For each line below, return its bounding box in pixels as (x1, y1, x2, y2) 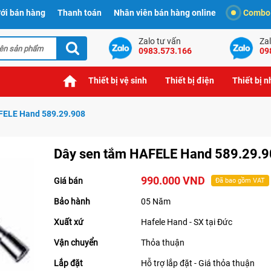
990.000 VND (141, 174, 206, 188)
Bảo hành (54, 197, 90, 207)
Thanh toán (57, 8, 102, 18)
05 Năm (141, 197, 171, 207)
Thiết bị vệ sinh (88, 76, 147, 86)
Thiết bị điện (165, 76, 214, 86)
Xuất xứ (54, 217, 83, 227)
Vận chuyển (54, 238, 98, 248)
